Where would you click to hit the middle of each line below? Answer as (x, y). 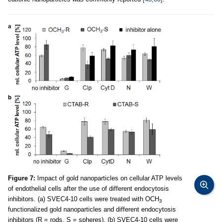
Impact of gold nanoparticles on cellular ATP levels (109, 178)
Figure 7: (22, 178)
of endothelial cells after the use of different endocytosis (88, 189)
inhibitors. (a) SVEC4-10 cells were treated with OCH (83, 199)
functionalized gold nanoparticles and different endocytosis (92, 210)
